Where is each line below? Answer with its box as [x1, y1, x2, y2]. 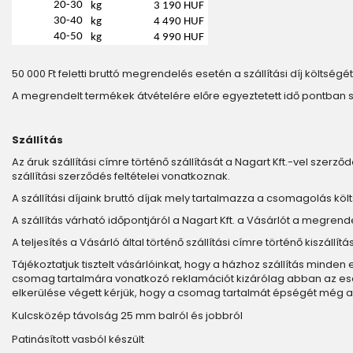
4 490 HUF [154, 16, 205, 28]
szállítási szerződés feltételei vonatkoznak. [12, 169, 230, 184]
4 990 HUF [154, 32, 205, 43]
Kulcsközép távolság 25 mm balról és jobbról [12, 308, 243, 323]
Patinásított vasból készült [12, 332, 144, 347]
